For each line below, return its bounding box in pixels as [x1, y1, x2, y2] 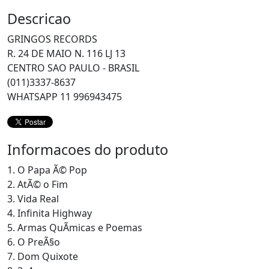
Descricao [7, 9, 71, 28]
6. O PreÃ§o [7, 235, 60, 249]
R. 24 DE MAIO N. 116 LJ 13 [7, 47, 125, 60]
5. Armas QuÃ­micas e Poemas [7, 221, 142, 234]
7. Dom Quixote [7, 250, 78, 263]
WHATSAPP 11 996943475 [7, 90, 122, 103]
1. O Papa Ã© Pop [7, 163, 87, 177]
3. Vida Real [7, 192, 59, 205]
